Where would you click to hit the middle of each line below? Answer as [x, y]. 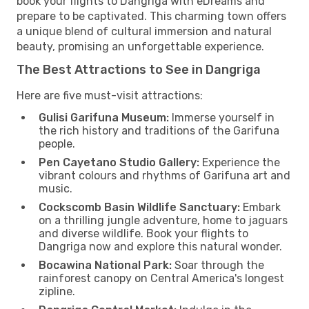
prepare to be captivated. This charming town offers [151, 16]
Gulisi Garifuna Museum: [104, 117]
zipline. [57, 291]
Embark [260, 207]
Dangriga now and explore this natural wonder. [160, 246]
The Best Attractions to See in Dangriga [139, 69]
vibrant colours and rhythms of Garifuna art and [165, 175]
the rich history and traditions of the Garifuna [159, 130]
